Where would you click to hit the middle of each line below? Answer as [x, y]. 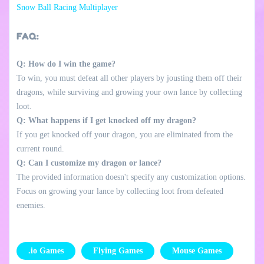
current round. [40, 148]
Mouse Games [197, 250]
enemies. [31, 205]
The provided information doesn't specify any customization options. [131, 177]
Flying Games [118, 250]
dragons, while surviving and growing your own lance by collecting [129, 92]
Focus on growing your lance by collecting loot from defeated [120, 191]
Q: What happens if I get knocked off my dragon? [106, 120]
